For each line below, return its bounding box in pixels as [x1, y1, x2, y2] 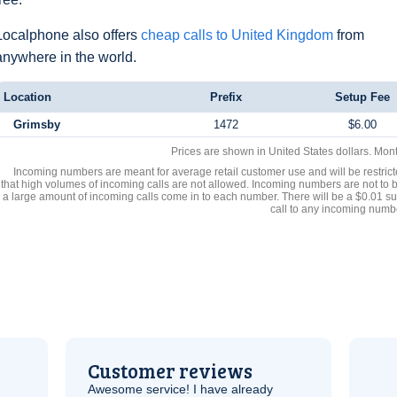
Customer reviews [88, 357, 253, 384]
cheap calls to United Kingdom [141, 27, 333, 43]
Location [4, 90, 51, 104]
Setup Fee [335, 90, 390, 104]
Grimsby [12, 118, 60, 131]
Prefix [210, 90, 242, 104]
